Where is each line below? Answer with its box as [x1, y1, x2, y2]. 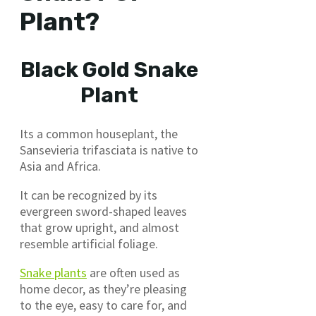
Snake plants [20, 264, 87, 281]
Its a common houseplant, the [20, 125, 178, 142]
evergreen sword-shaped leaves [20, 202, 187, 219]
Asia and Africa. [20, 157, 101, 174]
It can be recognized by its [20, 186, 157, 203]
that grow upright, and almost [20, 219, 179, 236]
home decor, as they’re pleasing [20, 280, 187, 297]
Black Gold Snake [20, 56, 199, 83]
